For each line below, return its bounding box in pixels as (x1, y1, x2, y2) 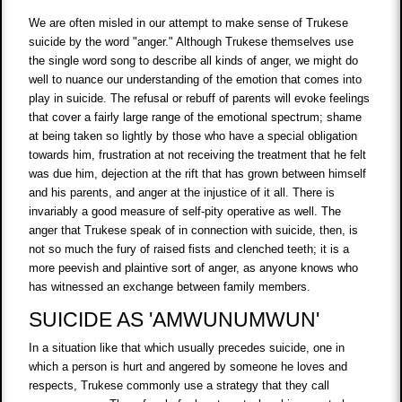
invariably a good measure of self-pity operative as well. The (29, 205, 342, 219)
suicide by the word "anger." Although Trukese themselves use (29, 35, 354, 49)
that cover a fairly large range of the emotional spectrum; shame (29, 110, 363, 125)
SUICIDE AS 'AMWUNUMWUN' (29, 308, 320, 332)
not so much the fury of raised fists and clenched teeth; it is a (29, 242, 350, 257)
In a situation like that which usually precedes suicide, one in (29, 340, 345, 354)
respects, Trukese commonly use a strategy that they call (29, 378, 330, 392)
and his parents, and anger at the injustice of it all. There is (29, 186, 336, 200)
